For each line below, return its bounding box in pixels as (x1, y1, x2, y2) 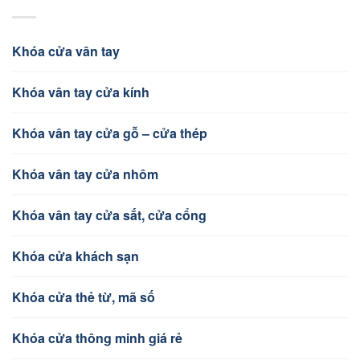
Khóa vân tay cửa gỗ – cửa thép (12, 124, 207, 142)
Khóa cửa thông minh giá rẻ (12, 329, 182, 347)
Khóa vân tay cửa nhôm (12, 165, 158, 183)
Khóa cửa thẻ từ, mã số (12, 288, 155, 306)
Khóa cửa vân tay (12, 42, 120, 60)
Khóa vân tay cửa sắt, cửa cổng (12, 206, 207, 224)
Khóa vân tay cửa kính (12, 83, 149, 101)
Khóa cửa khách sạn (12, 247, 139, 265)
